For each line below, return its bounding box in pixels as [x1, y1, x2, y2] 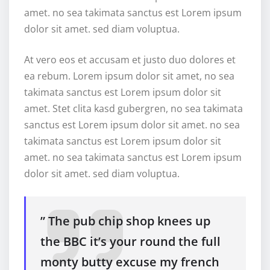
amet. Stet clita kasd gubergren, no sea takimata [24, 102, 243, 116]
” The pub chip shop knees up [40, 213, 210, 230]
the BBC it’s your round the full [40, 233, 221, 250]
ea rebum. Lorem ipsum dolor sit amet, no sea [24, 69, 234, 83]
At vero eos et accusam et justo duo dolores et [24, 53, 236, 67]
